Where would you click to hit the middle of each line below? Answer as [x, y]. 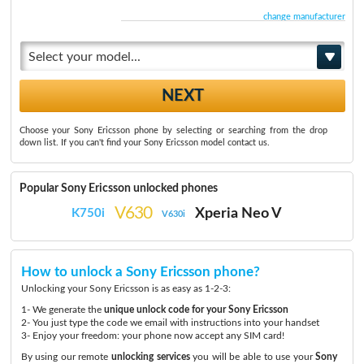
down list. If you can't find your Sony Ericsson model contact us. [144, 143]
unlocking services [151, 357]
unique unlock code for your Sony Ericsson [196, 310]
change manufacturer [305, 17]
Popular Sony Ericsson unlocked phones [118, 189]
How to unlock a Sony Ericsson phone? [140, 272]
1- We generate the [62, 310]
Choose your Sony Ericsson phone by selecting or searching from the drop [173, 131]
